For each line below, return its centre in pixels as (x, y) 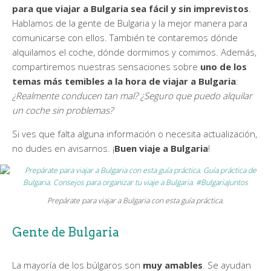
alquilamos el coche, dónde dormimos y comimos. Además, (134, 52)
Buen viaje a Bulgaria (161, 148)
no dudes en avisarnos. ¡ (63, 148)
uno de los (224, 67)
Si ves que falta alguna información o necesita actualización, (135, 134)
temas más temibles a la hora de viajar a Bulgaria (124, 81)
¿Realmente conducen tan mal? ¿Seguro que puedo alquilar (132, 96)
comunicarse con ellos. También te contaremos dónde (125, 38)
